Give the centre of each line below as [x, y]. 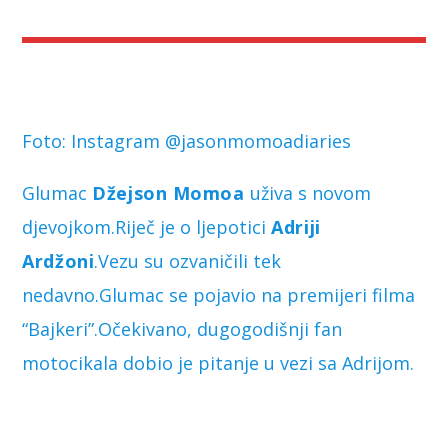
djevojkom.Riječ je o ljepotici [147, 226]
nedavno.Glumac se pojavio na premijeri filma [219, 294]
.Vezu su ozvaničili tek [188, 260]
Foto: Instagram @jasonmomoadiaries [187, 140]
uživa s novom [310, 192]
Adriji [296, 226]
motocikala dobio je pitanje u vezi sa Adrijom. [218, 362]
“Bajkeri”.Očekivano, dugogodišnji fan [182, 328]
